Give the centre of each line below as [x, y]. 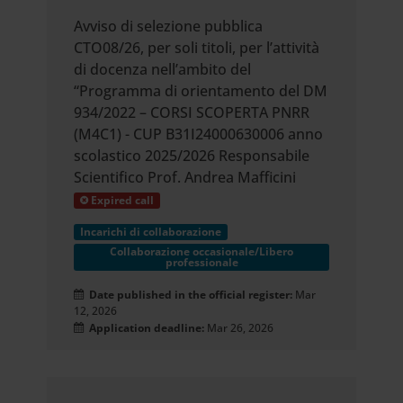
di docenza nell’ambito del [163, 69]
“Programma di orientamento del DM [201, 91]
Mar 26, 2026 [239, 328]
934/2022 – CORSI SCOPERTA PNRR [192, 112]
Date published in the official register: [190, 295]
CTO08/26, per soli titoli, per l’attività [197, 48]
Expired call [121, 200]
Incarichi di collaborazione [151, 232]
